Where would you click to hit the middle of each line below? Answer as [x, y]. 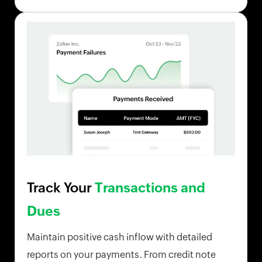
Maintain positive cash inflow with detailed [120, 237]
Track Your [61, 188]
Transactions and [150, 188]
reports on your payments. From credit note [121, 255]
